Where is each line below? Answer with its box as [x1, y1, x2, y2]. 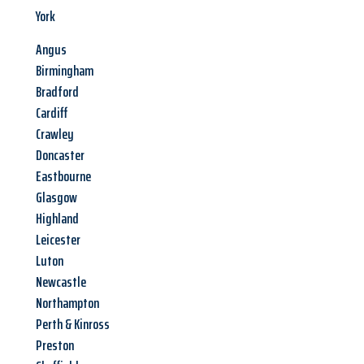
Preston [36, 334, 74, 357]
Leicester [36, 228, 80, 252]
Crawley [36, 123, 74, 146]
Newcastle [36, 271, 86, 294]
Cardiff [36, 102, 67, 125]
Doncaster [36, 144, 84, 167]
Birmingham [36, 59, 93, 83]
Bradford [36, 80, 79, 104]
